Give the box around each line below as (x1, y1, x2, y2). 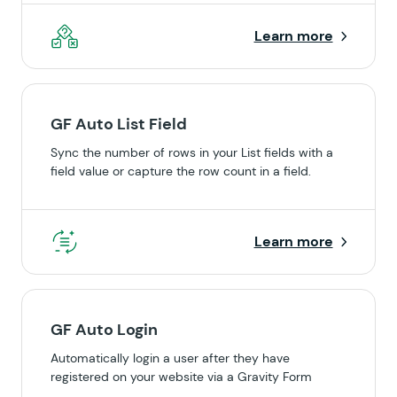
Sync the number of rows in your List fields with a (51, 144, 333, 160)
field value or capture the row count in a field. (51, 163, 311, 179)
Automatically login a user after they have (51, 350, 290, 366)
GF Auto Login (51, 319, 158, 340)
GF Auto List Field (51, 113, 187, 135)
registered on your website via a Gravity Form (51, 369, 312, 385)
